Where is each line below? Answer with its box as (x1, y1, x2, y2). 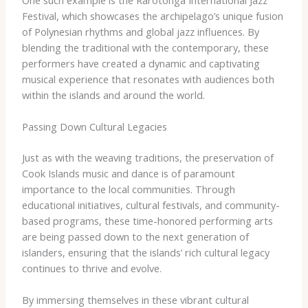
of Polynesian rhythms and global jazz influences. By (21, 24, 259, 38)
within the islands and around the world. (21, 87, 205, 102)
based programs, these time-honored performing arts (21, 213, 273, 228)
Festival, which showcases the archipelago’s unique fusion (21, 8, 283, 23)
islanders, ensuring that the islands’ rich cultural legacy (21, 245, 269, 259)
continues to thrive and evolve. (21, 261, 162, 275)
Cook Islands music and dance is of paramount (21, 166, 235, 180)
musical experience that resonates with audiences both (21, 71, 274, 86)
